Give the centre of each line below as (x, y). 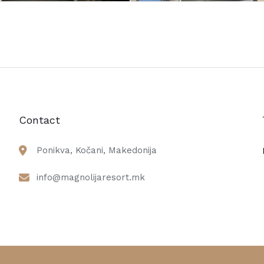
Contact (39, 120)
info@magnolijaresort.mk (90, 177)
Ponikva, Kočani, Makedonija (96, 150)
